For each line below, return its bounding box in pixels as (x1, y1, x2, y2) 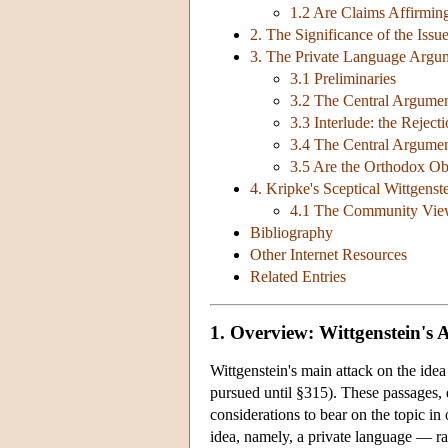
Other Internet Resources (250, 246, 407, 264)
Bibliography (250, 224, 333, 242)
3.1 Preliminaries (290, 70, 396, 88)
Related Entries (250, 268, 346, 286)
